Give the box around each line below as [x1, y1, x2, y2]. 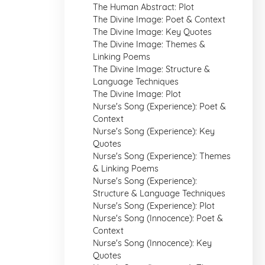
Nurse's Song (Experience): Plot [93, 201, 215, 211]
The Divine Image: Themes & [93, 39, 205, 50]
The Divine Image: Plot [93, 89, 181, 99]
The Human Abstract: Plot [93, 2, 194, 12]
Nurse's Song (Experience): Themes [93, 151, 231, 161]
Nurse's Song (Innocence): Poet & [93, 213, 223, 224]
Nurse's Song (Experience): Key [93, 126, 215, 137]
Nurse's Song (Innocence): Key [93, 238, 212, 248]
